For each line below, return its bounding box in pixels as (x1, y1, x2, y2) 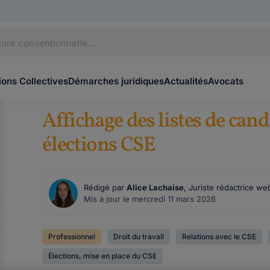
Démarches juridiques (68, 75, 164, 87)
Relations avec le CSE (182, 232, 257, 241)
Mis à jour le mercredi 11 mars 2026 (84, 194, 216, 204)
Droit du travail (113, 232, 165, 241)
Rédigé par (84, 183, 127, 192)
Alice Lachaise (127, 183, 184, 192)
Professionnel (48, 232, 96, 241)
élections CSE (42, 131, 155, 160)
